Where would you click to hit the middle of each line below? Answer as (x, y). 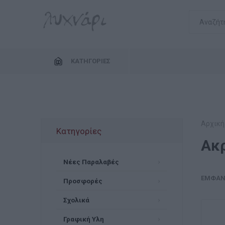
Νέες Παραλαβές (91, 161)
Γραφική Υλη (83, 219)
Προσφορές (83, 181)
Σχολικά (76, 200)
